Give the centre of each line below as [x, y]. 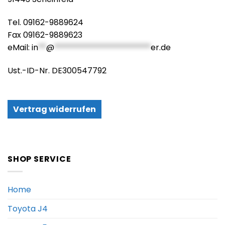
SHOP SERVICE [39, 159]
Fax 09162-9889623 [45, 35]
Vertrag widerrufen [54, 109]
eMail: [20, 47]
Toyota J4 [28, 208]
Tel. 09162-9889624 [45, 22]
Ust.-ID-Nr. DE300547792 [57, 70]
